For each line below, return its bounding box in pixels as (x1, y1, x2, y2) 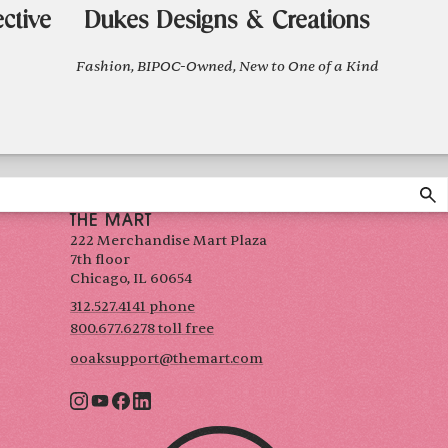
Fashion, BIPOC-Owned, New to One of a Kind (76, 57, 379, 75)
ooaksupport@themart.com (70, 350, 264, 368)
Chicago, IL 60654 (70, 270, 193, 288)
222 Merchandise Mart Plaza (70, 232, 268, 250)
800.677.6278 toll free (70, 320, 215, 338)
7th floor (70, 251, 134, 269)
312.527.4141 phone (70, 298, 196, 316)
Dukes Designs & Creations (85, 9, 370, 36)
